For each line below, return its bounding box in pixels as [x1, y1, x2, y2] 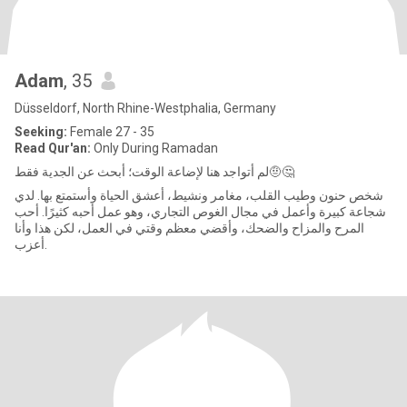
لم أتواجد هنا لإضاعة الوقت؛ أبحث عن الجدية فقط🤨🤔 [269, 164, 294, 179]
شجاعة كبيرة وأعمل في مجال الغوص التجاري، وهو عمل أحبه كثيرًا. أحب [15, 204, 386, 219]
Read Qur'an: [15, 141, 91, 155]
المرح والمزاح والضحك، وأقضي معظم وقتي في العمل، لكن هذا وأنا [15, 221, 364, 235]
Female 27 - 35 [67, 124, 154, 139]
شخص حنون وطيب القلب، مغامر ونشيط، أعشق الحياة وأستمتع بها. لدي [15, 188, 383, 203]
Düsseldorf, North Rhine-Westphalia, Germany [15, 101, 276, 115]
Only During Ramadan [91, 141, 218, 155]
